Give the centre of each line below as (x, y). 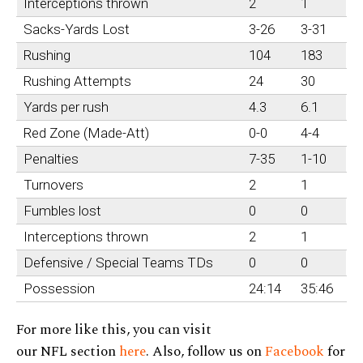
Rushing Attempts (77, 81)
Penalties (51, 159)
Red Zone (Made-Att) (86, 133)
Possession (59, 288)
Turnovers (53, 185)
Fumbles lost (62, 211)
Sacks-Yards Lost (77, 29)
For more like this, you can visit (114, 330)
